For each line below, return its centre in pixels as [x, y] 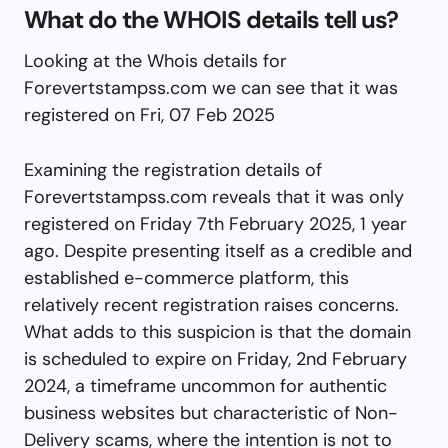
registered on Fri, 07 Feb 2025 [149, 114]
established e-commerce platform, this [186, 277]
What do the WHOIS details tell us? [211, 19]
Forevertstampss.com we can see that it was [211, 87]
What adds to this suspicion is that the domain [217, 331]
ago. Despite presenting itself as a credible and [218, 250]
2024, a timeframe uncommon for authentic [205, 385]
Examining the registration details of [173, 169]
